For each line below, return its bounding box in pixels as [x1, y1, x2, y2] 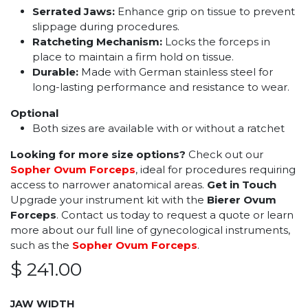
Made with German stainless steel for [78, 65, 273, 78]
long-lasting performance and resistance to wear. [32, 80, 289, 93]
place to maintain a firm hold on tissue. [32, 49, 234, 63]
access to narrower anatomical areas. [10, 177, 207, 191]
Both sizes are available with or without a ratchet [32, 121, 285, 135]
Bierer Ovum [207, 192, 276, 206]
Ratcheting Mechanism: [32, 34, 162, 48]
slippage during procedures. [32, 19, 179, 33]
